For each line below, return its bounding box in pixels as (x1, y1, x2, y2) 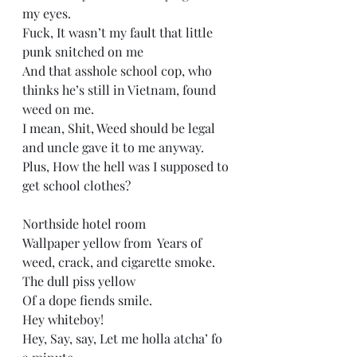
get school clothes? (22, 177, 134, 194)
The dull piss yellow (22, 273, 142, 289)
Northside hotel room (22, 215, 155, 232)
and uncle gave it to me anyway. (22, 139, 210, 155)
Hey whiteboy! (22, 311, 107, 328)
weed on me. (22, 100, 100, 117)
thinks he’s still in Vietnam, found (22, 81, 219, 98)
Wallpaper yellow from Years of (22, 234, 205, 251)
